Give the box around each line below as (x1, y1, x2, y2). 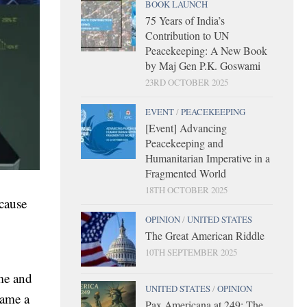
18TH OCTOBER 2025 (145, 183, 228, 196)
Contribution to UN (145, 27, 229, 42)
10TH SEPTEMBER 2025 (145, 245, 237, 258)
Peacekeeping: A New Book (145, 42, 267, 58)
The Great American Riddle (145, 228, 265, 243)
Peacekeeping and (145, 135, 223, 150)
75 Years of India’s (145, 12, 225, 27)
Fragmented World (145, 165, 226, 180)
